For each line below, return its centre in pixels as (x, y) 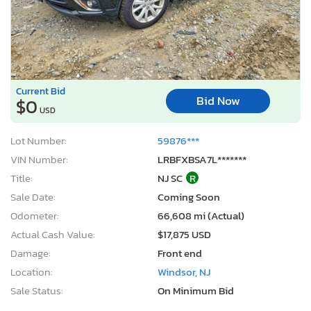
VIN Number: (39, 159)
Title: (22, 178)
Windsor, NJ (184, 271)
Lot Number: (39, 140)
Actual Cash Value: (53, 234)
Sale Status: (37, 290)
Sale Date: (33, 196)
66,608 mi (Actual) (201, 215)
